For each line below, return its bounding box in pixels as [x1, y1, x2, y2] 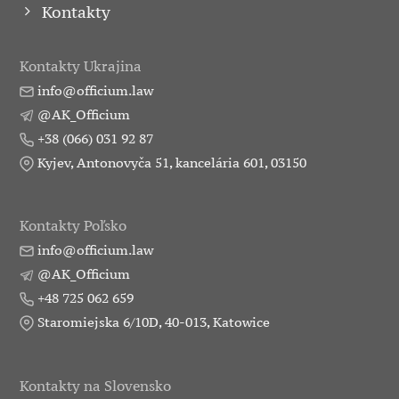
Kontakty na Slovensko [20, 376, 172, 395]
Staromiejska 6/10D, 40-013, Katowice [34, 313, 271, 331]
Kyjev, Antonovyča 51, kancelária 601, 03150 [34, 153, 307, 171]
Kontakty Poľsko [20, 216, 127, 235]
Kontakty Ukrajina [20, 56, 142, 75]
